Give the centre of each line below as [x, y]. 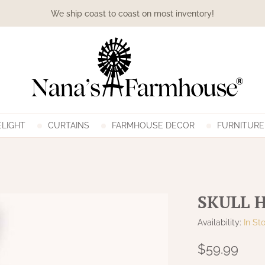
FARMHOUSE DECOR [153, 125]
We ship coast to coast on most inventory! [132, 13]
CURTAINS [68, 125]
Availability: [221, 222]
